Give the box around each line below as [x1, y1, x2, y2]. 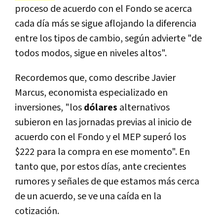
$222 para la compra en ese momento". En [15, 146, 190, 159]
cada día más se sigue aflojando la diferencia [15, 17, 196, 31]
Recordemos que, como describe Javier [15, 72, 176, 85]
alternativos [119, 101, 170, 114]
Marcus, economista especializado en [15, 86, 168, 100]
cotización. [15, 205, 61, 218]
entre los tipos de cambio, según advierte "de [15, 32, 202, 45]
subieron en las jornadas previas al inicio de [15, 116, 191, 129]
